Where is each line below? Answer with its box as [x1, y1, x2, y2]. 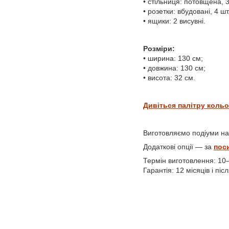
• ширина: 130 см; [143, 54, 203, 63]
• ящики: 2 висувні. [143, 17, 205, 26]
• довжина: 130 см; [143, 64, 205, 73]
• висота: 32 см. [143, 74, 195, 82]
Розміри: [143, 44, 175, 53]
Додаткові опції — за [143, 143, 214, 151]
